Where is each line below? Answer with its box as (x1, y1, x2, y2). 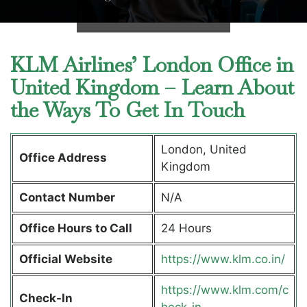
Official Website (19, 251, 115, 266)
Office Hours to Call (19, 221, 135, 235)
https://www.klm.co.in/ (160, 251, 285, 266)
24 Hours (160, 221, 212, 235)
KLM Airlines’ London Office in (10, 51, 293, 78)
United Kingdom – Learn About (10, 73, 294, 101)
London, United (160, 142, 247, 156)
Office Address (19, 150, 110, 164)
